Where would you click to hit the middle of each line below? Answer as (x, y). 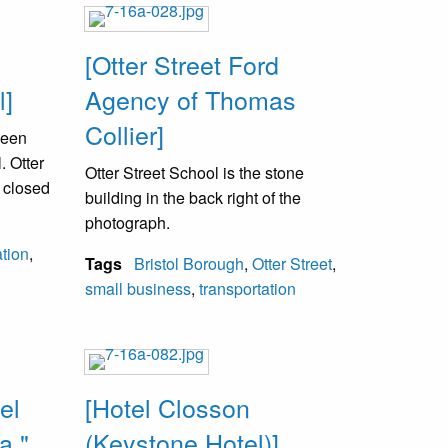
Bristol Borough (189, 263)
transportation (247, 288)
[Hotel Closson (167, 407)
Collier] (124, 133)
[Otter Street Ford (182, 63)
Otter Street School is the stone (194, 172)
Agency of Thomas (190, 98)
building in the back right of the (193, 197)
